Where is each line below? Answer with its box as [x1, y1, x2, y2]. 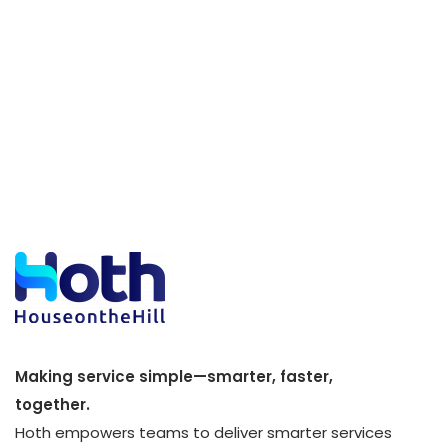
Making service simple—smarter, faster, [15, 366, 333, 387]
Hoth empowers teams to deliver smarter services [15, 422, 392, 443]
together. [15, 394, 90, 415]
